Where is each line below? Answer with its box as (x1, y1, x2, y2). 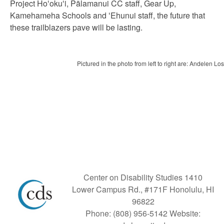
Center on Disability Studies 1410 (83, 171, 202, 183)
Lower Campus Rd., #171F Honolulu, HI (72, 183, 214, 195)
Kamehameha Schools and (10, 9, 108, 21)
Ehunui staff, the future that (110, 9, 205, 21)
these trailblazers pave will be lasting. (10, 21, 142, 33)
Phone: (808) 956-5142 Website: (85, 207, 200, 219)
